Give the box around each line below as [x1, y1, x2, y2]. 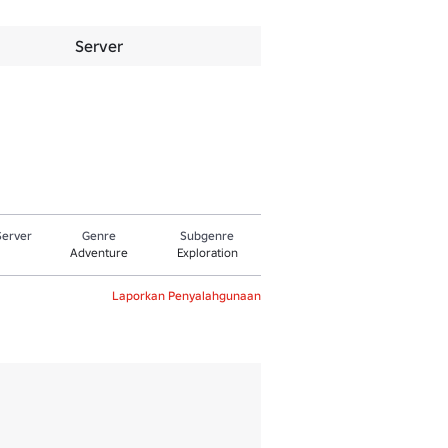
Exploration [176, 245, 238, 260]
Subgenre [180, 228, 235, 243]
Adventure [70, 245, 129, 260]
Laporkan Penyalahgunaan [112, 288, 261, 303]
